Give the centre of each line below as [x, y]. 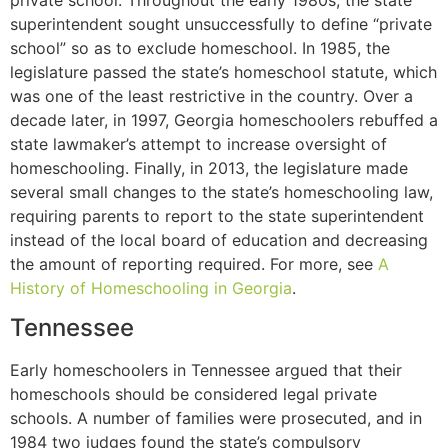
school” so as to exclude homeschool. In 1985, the [200, 47]
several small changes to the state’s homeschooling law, [221, 191]
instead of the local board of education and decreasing [219, 239]
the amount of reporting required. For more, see [194, 263]
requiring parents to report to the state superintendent [217, 215]
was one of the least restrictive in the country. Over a [211, 95]
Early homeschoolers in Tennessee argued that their [206, 370]
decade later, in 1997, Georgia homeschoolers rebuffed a [224, 119]
